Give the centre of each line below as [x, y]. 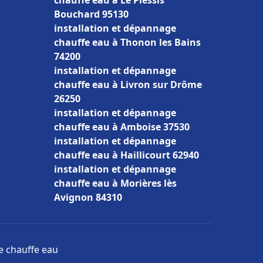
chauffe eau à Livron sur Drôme [128, 85]
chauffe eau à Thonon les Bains [127, 42]
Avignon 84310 [88, 197]
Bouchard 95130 [91, 14]
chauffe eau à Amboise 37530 [122, 127]
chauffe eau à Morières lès [115, 183]
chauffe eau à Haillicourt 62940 [127, 155]
